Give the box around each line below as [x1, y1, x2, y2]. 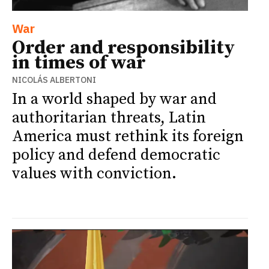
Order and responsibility [12, 35, 235, 60]
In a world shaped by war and [12, 89, 217, 109]
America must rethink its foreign [12, 126, 244, 147]
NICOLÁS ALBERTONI [12, 74, 96, 85]
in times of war [12, 50, 146, 75]
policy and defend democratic [12, 145, 220, 165]
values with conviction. [12, 163, 177, 184]
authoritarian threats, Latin [12, 107, 206, 128]
